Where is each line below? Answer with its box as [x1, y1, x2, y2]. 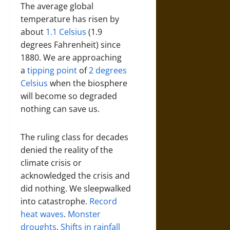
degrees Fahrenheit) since [21, 39, 121, 50]
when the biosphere [48, 78, 127, 89]
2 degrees [89, 65, 127, 76]
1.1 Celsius [46, 26, 86, 37]
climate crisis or [21, 157, 82, 168]
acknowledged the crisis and [21, 170, 130, 181]
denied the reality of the [21, 144, 113, 156]
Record [89, 196, 117, 207]
